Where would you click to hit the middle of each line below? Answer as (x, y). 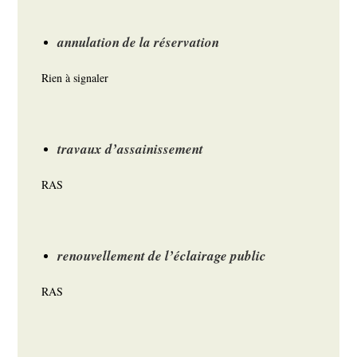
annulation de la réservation (141, 43)
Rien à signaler (75, 78)
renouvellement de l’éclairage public (162, 256)
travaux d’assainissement (131, 149)
